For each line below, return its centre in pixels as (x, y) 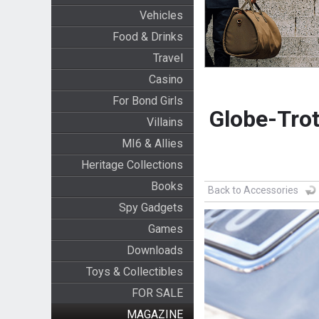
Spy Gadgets (151, 208)
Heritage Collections (132, 165)
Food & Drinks (147, 37)
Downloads (155, 250)
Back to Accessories (253, 190)
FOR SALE (157, 293)
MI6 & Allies (152, 143)
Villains (164, 122)
